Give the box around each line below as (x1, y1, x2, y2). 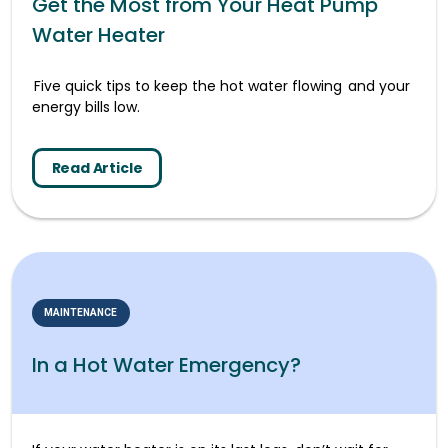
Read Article (51, 157, 143, 178)
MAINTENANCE (44, 306, 118, 318)
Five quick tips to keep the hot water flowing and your (32, 75, 410, 96)
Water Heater (32, 20, 165, 49)
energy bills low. (32, 96, 140, 117)
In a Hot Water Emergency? (32, 350, 301, 379)
